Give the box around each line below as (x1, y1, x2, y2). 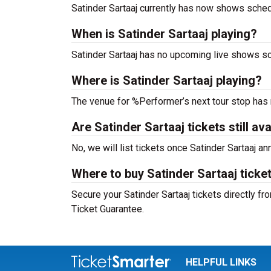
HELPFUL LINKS (185, 256, 256, 268)
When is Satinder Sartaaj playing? (71, 27, 257, 41)
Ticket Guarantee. (71, 203, 146, 215)
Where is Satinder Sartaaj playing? (71, 73, 262, 88)
